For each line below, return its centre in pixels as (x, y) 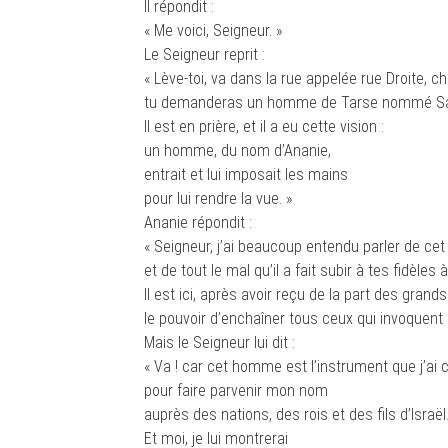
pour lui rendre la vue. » (218, 198)
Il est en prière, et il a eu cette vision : (264, 126)
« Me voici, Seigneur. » (213, 30)
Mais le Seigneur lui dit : (219, 342)
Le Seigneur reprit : (204, 54)
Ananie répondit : (198, 222)
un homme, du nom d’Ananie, (237, 150)
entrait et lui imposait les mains (246, 174)
